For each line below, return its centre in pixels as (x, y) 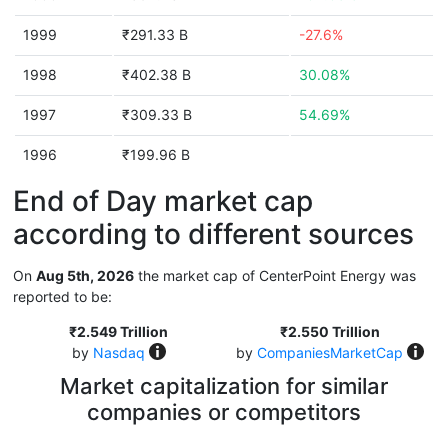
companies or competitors (224, 412)
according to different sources (213, 234)
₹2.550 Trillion (329, 331)
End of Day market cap (163, 201)
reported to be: (62, 296)
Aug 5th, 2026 (85, 275)
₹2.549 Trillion (118, 331)
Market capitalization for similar (224, 386)
